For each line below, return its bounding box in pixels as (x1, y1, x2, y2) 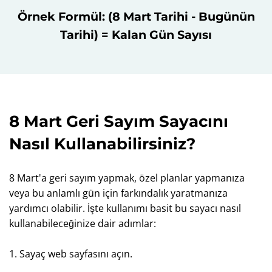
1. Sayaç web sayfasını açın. (9, 247, 132, 260)
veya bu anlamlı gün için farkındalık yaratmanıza (9, 186, 228, 200)
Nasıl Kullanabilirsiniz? (9, 134, 195, 154)
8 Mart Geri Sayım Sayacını (9, 112, 228, 131)
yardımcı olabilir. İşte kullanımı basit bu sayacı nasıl (9, 202, 241, 215)
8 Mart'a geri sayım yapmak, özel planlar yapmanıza (9, 171, 245, 185)
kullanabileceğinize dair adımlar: (9, 217, 156, 230)
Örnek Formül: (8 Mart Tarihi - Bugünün (17, 9, 255, 24)
